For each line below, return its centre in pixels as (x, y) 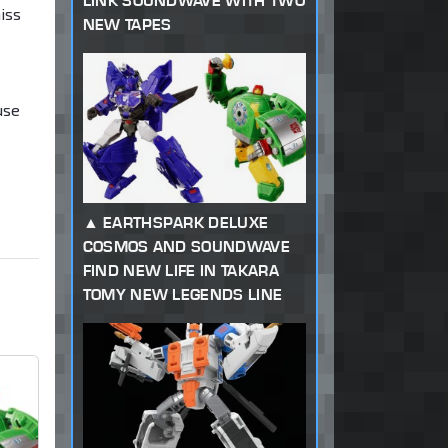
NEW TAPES (127, 25)
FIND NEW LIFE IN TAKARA (180, 271)
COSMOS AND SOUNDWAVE (186, 247)
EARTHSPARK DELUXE (185, 223)
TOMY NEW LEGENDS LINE (182, 295)
